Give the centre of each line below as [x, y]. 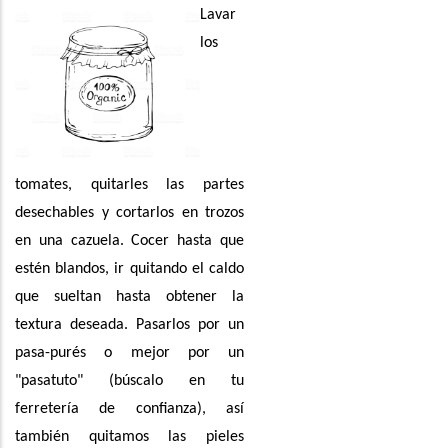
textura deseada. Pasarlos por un [129, 324]
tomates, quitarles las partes [129, 184]
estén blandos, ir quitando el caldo [129, 268]
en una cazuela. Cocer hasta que [129, 240]
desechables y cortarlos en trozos [129, 212]
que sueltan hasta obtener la [129, 296]
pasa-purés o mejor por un [129, 352]
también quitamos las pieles [129, 436]
